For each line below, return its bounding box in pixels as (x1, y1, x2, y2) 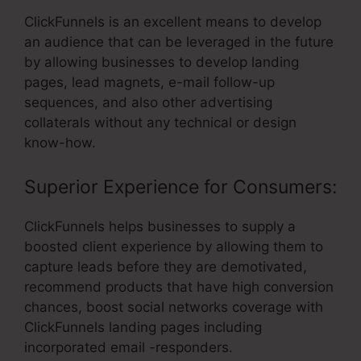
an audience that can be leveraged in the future (24, 33, 334, 50)
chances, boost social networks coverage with (24, 299, 323, 316)
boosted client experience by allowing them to (24, 239, 323, 255)
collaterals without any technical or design (24, 114, 297, 131)
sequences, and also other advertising (24, 93, 272, 110)
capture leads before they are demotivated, (24, 259, 307, 276)
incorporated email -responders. (24, 339, 233, 356)
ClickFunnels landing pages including (24, 319, 262, 336)
